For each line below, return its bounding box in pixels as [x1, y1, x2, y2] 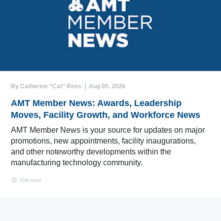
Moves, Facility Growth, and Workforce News [11, 110, 200, 120]
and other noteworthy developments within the [11, 147, 171, 156]
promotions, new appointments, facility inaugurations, [11, 136, 196, 145]
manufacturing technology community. [11, 158, 143, 167]
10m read [17, 176, 41, 184]
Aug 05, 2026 [89, 82, 125, 90]
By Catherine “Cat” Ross [11, 82, 81, 90]
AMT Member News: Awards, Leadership [11, 98, 182, 108]
